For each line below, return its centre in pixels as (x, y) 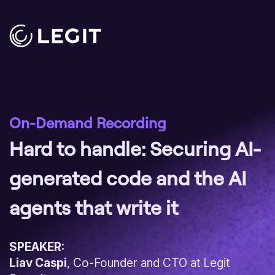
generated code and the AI (128, 178)
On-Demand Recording (88, 123)
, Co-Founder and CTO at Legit (148, 263)
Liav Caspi (38, 263)
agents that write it (94, 207)
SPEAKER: (37, 247)
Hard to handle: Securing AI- (135, 148)
